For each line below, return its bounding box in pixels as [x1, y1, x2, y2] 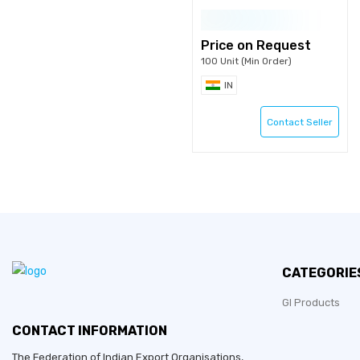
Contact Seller [267, 117, 333, 128]
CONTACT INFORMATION [12, 323, 167, 339]
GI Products [282, 297, 340, 309]
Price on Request [201, 38, 311, 53]
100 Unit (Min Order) [201, 55, 292, 67]
